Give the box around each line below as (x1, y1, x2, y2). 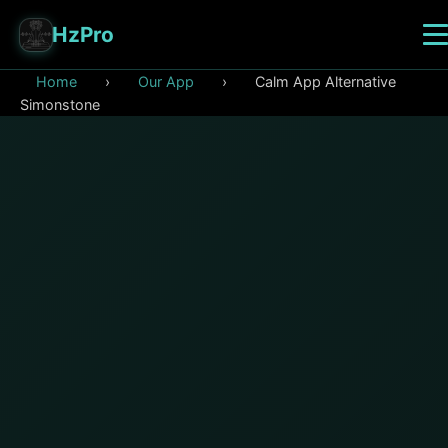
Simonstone (20, 96, 100, 113)
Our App (138, 73, 194, 90)
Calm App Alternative (255, 73, 396, 90)
